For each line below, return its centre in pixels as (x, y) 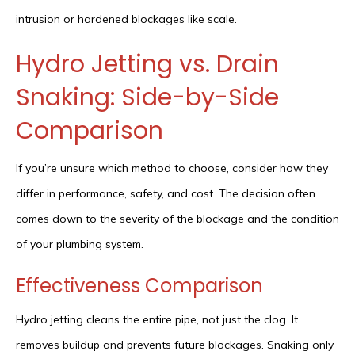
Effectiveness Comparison (139, 286)
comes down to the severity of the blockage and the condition (177, 219)
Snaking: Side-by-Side (147, 98)
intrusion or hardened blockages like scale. (126, 19)
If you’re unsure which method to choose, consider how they (172, 168)
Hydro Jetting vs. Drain (147, 65)
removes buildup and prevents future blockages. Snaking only (175, 345)
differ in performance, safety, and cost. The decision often (166, 194)
